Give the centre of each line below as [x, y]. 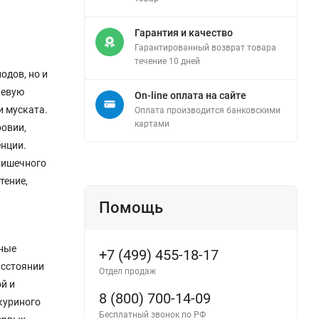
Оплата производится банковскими [208, 110]
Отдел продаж [127, 271]
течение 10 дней [167, 61]
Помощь [131, 207]
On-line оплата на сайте [190, 95]
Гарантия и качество [184, 32]
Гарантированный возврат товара [205, 47]
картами [152, 124]
